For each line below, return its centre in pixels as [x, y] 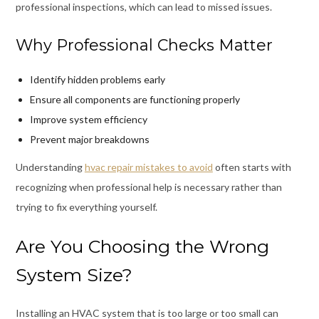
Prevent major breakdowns [89, 139]
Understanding [50, 167]
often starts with [252, 167]
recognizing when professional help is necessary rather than [148, 187]
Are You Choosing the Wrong [142, 246]
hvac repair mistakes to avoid [148, 167]
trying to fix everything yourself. [86, 206]
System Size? [74, 274]
